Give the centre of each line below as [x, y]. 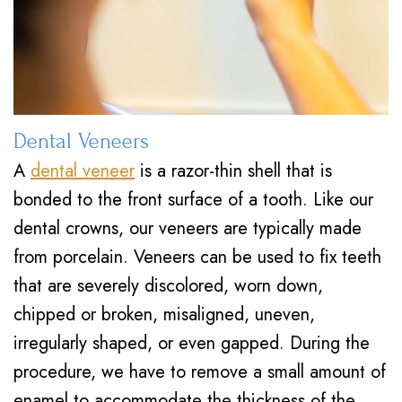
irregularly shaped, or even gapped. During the [192, 343]
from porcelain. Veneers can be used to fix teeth [197, 257]
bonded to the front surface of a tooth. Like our [193, 200]
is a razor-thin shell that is [233, 171]
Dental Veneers [81, 141]
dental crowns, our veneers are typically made [188, 228]
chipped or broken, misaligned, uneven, [164, 315]
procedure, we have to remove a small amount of [200, 372]
